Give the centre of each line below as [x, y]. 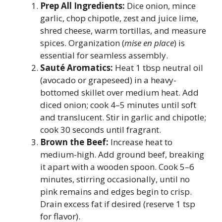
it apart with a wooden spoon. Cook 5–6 [117, 166]
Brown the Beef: [74, 142]
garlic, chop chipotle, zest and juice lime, [119, 18]
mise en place [149, 43]
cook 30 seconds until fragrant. [101, 129]
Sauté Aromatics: [77, 67]
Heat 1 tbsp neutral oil [158, 67]
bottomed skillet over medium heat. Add [119, 92]
